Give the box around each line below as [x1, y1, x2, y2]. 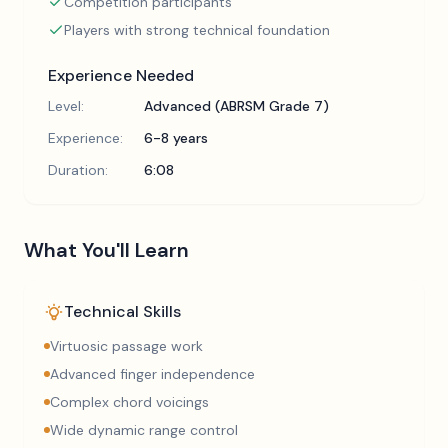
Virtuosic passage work [50, 337, 203, 355]
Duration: [48, 161, 108, 179]
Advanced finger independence [50, 365, 255, 383]
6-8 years [144, 129, 208, 147]
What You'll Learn [24, 237, 189, 263]
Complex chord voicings [50, 393, 209, 411]
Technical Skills [64, 301, 181, 322]
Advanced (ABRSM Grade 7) [144, 97, 329, 115]
